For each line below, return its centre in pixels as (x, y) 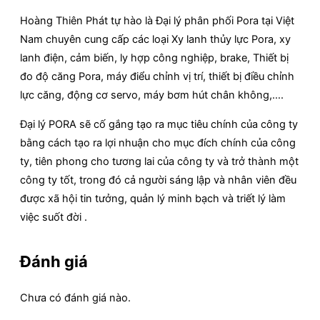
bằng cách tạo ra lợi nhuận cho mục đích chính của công (158, 142)
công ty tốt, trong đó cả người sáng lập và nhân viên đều (158, 180)
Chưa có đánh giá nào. (75, 297)
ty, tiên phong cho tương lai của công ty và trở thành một (159, 161)
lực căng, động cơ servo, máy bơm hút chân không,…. (152, 95)
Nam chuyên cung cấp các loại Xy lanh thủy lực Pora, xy (155, 39)
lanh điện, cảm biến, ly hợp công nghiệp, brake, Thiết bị (154, 57)
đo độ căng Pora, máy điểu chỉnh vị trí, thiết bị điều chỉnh (157, 76)
